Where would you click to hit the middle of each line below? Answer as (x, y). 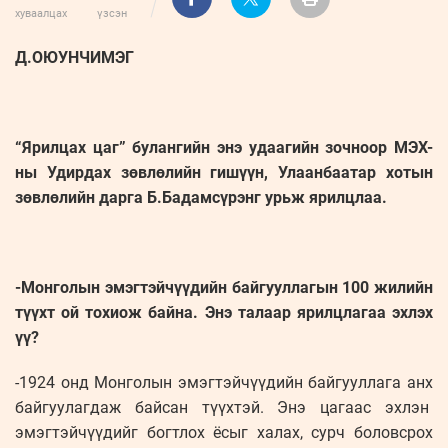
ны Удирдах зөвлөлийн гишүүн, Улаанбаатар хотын (224, 173)
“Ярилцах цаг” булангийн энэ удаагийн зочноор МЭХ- (224, 148)
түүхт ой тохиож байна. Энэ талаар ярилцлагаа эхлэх (224, 313)
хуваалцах (41, 14)
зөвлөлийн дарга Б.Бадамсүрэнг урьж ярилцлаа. (201, 198)
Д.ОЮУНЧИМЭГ (74, 58)
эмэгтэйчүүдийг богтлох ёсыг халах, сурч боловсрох (224, 433)
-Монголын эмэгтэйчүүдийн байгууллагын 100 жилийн (224, 288)
